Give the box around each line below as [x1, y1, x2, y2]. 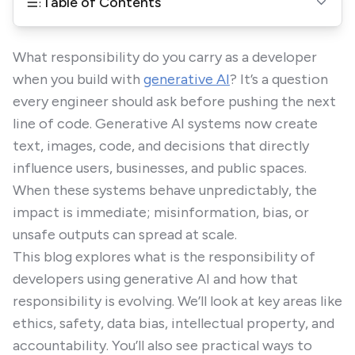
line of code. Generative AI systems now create [13, 115, 318, 132]
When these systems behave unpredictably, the [13, 181, 317, 199]
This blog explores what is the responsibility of [13, 248, 315, 265]
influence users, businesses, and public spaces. [13, 159, 307, 177]
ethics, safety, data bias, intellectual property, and [13, 315, 334, 332]
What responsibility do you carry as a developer [13, 48, 317, 66]
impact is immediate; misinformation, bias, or [13, 204, 309, 221]
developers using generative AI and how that [13, 270, 298, 288]
